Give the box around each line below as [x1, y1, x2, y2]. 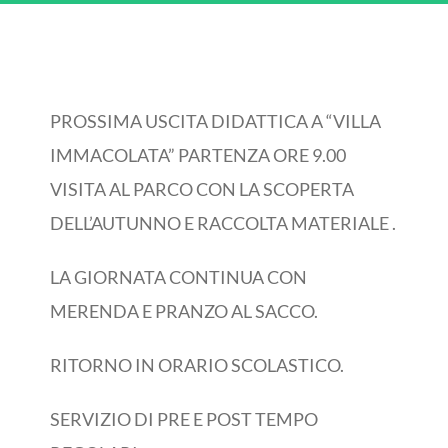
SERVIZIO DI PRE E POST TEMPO [50, 408, 318, 430]
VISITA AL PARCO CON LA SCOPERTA [50, 178, 354, 200]
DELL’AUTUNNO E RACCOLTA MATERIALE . [50, 212, 396, 234]
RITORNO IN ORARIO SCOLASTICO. [50, 354, 344, 376]
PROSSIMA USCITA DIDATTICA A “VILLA [50, 110, 381, 132]
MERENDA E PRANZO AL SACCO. [50, 300, 318, 322]
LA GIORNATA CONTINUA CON [50, 266, 307, 288]
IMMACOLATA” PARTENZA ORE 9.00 [50, 144, 346, 166]
